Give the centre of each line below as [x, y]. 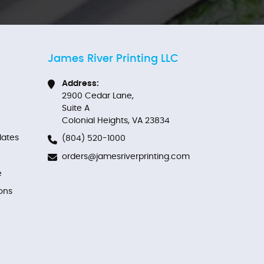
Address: [80, 83]
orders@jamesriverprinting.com [126, 156]
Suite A [76, 108]
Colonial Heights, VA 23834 [116, 121]
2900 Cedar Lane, [98, 96]
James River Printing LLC [113, 59]
